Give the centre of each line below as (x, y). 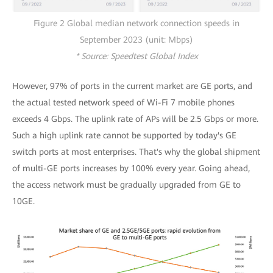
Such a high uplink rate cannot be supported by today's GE (124, 135)
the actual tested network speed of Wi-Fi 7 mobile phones (123, 102)
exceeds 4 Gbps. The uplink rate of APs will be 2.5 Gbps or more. (135, 119)
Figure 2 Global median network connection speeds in (136, 23)
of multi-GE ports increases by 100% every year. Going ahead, (131, 168)
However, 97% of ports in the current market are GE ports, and (132, 86)
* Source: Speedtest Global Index (136, 56)
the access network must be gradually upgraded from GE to (126, 184)
